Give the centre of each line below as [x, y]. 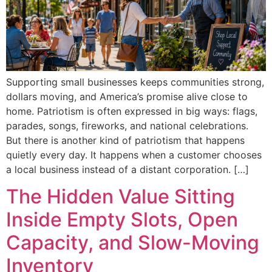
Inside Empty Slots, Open [122, 220]
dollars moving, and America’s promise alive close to [127, 96]
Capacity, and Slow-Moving [133, 243]
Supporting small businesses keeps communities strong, [135, 82]
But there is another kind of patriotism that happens [125, 140]
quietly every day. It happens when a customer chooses [134, 155]
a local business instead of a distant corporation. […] [127, 169]
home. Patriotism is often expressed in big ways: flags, [132, 111]
